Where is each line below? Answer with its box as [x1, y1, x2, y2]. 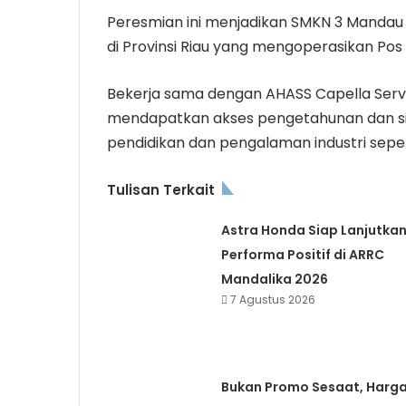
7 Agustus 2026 [229, 292, 315, 308]
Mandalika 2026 [220, 270, 328, 289]
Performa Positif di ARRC [220, 246, 384, 265]
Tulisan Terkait [107, 180, 215, 200]
